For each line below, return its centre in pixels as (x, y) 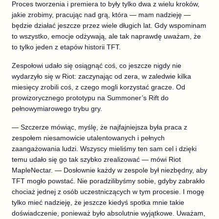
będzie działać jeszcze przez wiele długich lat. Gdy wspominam (109, 26)
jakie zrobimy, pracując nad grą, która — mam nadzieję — (101, 15)
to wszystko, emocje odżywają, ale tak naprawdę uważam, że (106, 36)
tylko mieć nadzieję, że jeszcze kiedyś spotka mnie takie (98, 203)
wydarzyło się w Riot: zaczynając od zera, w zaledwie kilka (101, 77)
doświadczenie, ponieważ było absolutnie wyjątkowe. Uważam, (109, 213)
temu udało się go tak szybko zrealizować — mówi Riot (96, 160)
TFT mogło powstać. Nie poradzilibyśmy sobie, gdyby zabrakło (108, 181)
